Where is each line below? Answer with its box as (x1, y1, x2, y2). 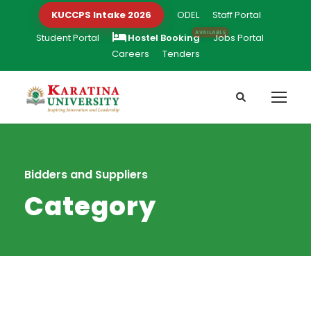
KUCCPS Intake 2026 (51, 8, 151, 22)
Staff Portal (212, 8, 261, 22)
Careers (111, 47, 149, 60)
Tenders (162, 47, 200, 60)
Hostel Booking (128, 31, 200, 44)
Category (24, 188, 156, 225)
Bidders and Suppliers (24, 167, 148, 183)
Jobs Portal (213, 31, 264, 44)
